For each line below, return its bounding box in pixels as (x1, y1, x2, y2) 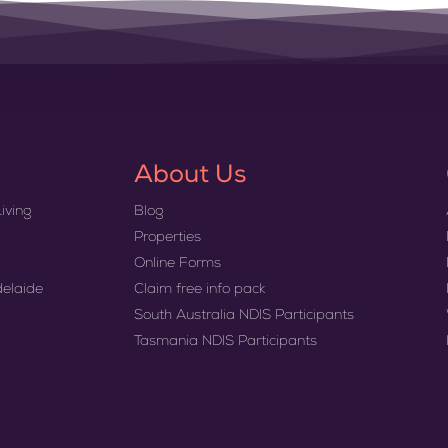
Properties (134, 231, 202, 246)
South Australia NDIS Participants (134, 309, 355, 324)
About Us (134, 164, 247, 190)
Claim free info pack (134, 283, 266, 298)
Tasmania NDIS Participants (134, 335, 318, 350)
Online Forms (134, 257, 222, 272)
